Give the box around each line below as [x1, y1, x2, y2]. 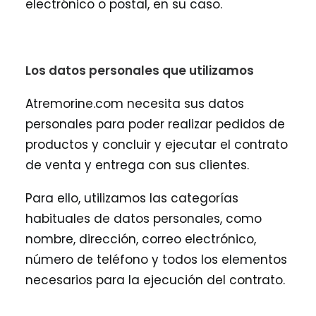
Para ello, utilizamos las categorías [25, 190, 238, 207]
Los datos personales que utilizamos [25, 62, 254, 79]
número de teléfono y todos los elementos [25, 251, 287, 268]
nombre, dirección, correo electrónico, [25, 231, 256, 248]
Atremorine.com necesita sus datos [25, 95, 244, 112]
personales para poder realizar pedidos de [25, 116, 285, 133]
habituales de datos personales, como [25, 210, 262, 227]
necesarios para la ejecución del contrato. [25, 272, 285, 288]
